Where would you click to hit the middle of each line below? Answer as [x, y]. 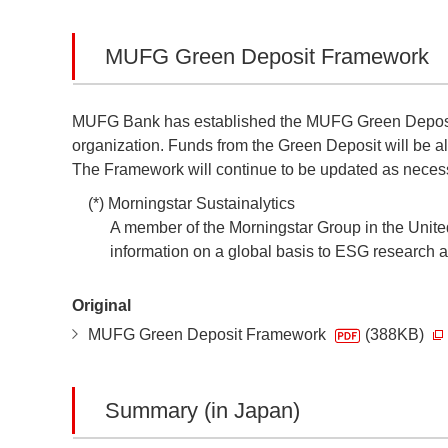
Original [101, 305]
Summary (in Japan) [202, 410]
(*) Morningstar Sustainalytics [191, 203]
